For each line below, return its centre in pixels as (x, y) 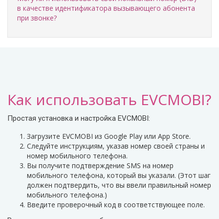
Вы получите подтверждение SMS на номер (100, 165)
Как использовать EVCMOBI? (109, 99)
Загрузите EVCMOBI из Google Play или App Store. (109, 136)
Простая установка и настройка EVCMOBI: (79, 118)
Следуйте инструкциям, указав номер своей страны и (116, 146)
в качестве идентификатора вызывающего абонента (106, 8)
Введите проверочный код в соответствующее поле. (116, 205)
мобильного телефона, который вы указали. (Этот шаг (119, 175)
